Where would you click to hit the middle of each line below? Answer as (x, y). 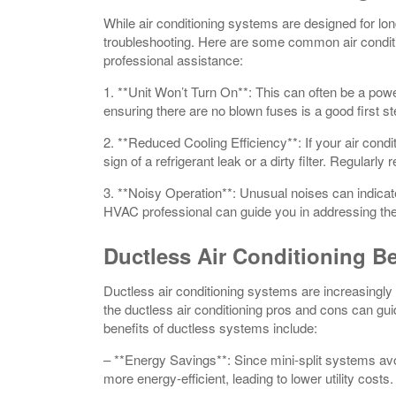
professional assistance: (173, 59)
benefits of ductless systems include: (210, 327)
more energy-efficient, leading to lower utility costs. (248, 377)
